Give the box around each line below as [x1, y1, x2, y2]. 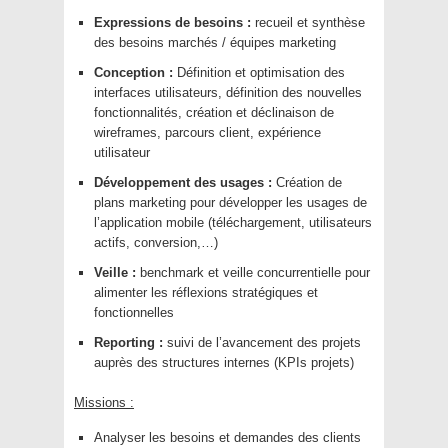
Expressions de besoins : [94, 15, 251, 31]
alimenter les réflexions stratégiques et [94, 285, 318, 301]
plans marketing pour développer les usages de [94, 195, 367, 211]
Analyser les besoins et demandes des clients [94, 430, 361, 446]
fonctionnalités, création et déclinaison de [94, 105, 334, 121]
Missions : [74, 395, 134, 411]
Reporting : [94, 335, 163, 351]
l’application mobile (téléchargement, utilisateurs [94, 215, 372, 231]
